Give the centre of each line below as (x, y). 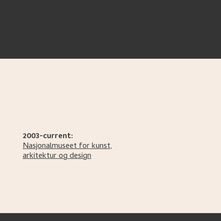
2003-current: (48, 137)
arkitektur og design (57, 156)
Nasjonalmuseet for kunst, (68, 147)
